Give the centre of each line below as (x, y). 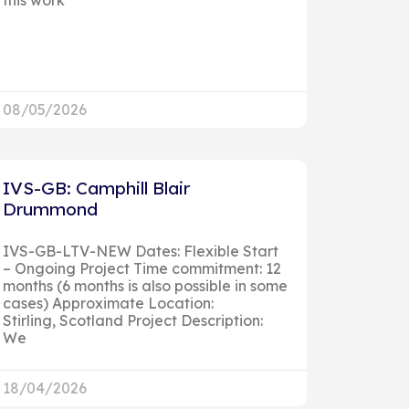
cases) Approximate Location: (108, 303)
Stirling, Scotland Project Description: (132, 320)
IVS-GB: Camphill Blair (96, 188)
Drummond (50, 209)
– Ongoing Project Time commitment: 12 (142, 268)
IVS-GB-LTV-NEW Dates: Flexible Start (140, 251)
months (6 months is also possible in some (145, 285)
